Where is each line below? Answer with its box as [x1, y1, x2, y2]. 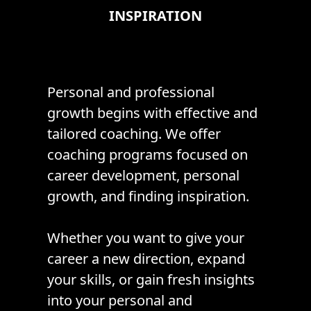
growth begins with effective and [47, 103, 258, 123]
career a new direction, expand [47, 249, 245, 269]
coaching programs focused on [47, 145, 248, 165]
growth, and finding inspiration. [47, 187, 249, 206]
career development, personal [47, 166, 239, 185]
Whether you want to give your [47, 228, 244, 248]
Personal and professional [47, 83, 215, 102]
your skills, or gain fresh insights [47, 270, 255, 289]
